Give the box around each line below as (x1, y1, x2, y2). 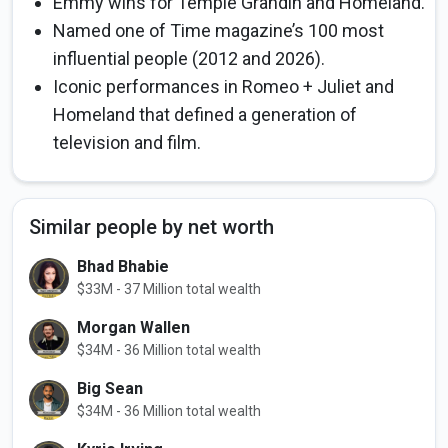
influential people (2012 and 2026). (53, 48, 325, 70)
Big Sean (77, 379, 143, 399)
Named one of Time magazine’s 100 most (53, 20, 384, 42)
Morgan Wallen (77, 318, 190, 338)
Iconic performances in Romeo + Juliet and (53, 76, 394, 98)
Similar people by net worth (29, 215, 274, 240)
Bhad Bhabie (77, 257, 169, 277)
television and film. (53, 132, 201, 154)
